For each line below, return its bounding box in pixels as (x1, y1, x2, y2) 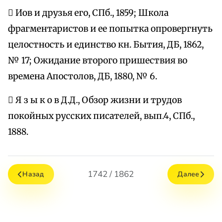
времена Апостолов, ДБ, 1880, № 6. (8, 71, 157, 82)
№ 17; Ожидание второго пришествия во (8, 55, 187, 66)
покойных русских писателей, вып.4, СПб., (8, 111, 195, 122)
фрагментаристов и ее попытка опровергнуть (8, 23, 213, 35)
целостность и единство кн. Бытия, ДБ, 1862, (8, 39, 204, 51)
